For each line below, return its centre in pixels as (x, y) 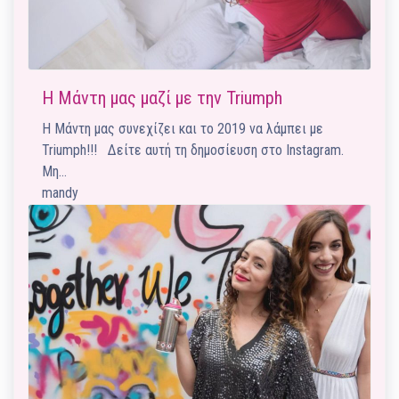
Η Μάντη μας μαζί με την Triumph (162, 98)
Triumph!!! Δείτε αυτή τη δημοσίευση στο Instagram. (196, 150)
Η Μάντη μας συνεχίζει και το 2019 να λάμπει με (183, 129)
